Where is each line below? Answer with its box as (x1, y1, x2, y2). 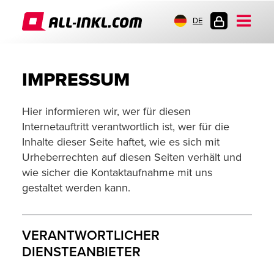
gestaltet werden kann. (22, 181, 130, 194)
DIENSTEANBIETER (22, 244, 141, 261)
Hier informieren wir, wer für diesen (22, 105, 191, 118)
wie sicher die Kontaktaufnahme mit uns (22, 166, 212, 179)
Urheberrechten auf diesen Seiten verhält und (22, 150, 242, 164)
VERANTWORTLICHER (22, 228, 160, 244)
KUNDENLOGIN (210, 33, 266, 43)
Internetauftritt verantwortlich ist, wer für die (22, 120, 229, 133)
